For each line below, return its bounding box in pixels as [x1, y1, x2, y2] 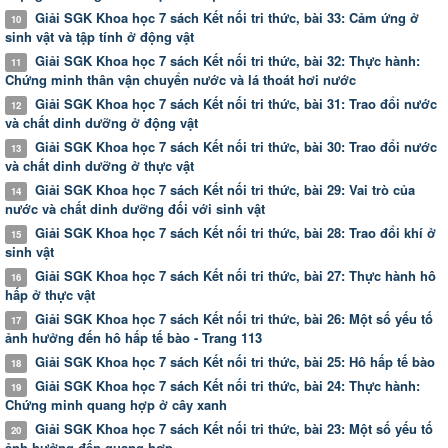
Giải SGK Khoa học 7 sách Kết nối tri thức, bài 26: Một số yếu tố [26, 308, 433, 328]
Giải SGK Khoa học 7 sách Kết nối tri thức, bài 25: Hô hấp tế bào [26, 351, 435, 371]
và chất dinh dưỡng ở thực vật [5, 155, 194, 175]
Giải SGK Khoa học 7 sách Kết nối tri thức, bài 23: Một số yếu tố [26, 418, 433, 438]
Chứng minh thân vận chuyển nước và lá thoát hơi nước [5, 69, 356, 89]
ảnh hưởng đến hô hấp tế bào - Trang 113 [5, 327, 262, 347]
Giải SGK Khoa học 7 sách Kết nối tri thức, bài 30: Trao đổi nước [26, 136, 437, 156]
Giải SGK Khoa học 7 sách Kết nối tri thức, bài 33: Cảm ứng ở [26, 7, 419, 27]
